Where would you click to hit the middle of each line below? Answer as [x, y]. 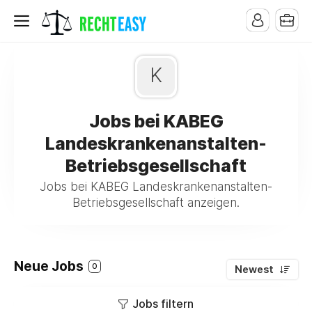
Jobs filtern [163, 304]
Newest [254, 270]
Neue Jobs [50, 266]
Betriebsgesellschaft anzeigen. [156, 203]
